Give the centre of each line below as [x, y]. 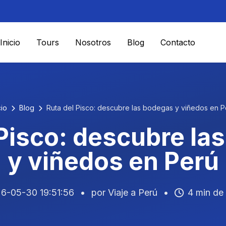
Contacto [178, 42]
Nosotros [93, 42]
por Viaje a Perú [124, 192]
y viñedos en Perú [113, 161]
